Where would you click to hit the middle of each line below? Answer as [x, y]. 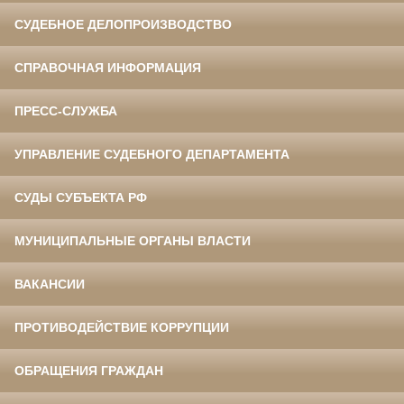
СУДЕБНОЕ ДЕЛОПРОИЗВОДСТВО [123, 25]
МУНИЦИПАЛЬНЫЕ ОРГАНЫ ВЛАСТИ [133, 241]
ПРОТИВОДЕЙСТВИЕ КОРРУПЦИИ [122, 328]
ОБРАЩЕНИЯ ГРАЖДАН [89, 371]
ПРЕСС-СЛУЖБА [66, 111]
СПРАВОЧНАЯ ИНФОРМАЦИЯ [108, 68]
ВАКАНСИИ [50, 285]
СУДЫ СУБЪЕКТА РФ [81, 198]
